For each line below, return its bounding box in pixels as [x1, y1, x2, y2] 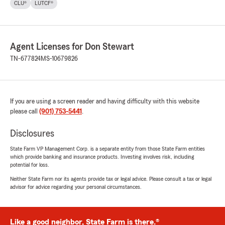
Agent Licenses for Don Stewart [10, 42, 134, 52]
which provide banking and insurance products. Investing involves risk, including [10, 154, 194, 160]
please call [10, 108, 39, 116]
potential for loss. [10, 162, 49, 168]
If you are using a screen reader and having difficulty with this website [10, 98, 199, 105]
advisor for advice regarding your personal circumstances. [10, 184, 142, 190]
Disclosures [10, 129, 54, 139]
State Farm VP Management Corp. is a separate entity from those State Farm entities [10, 146, 205, 152]
